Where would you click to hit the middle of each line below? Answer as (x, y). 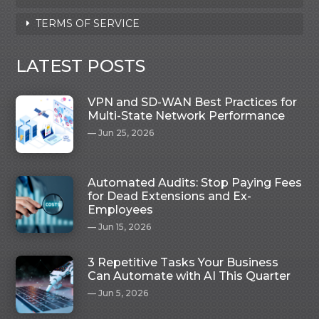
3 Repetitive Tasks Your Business (183, 263)
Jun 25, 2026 (126, 133)
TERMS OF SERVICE (88, 24)
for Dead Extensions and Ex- (170, 196)
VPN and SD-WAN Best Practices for (193, 103)
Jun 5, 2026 (124, 293)
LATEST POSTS (81, 66)
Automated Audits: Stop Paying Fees (195, 182)
